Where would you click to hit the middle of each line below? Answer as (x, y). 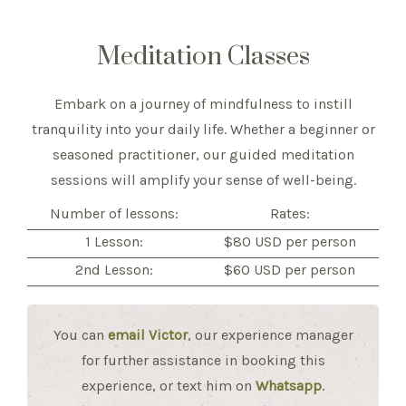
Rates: (290, 213)
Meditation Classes (203, 57)
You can (80, 335)
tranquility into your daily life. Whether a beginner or (203, 129)
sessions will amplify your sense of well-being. (203, 180)
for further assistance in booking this (203, 360)
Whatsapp (289, 386)
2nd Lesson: (114, 270)
